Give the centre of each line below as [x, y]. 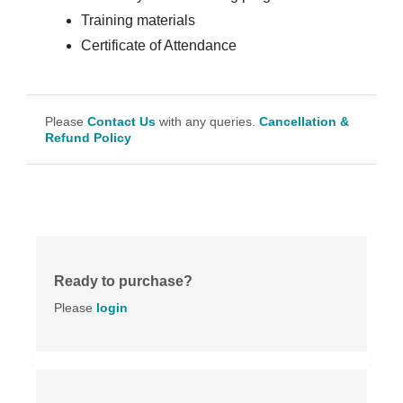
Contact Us [121, 122]
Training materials [138, 21]
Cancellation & [304, 122]
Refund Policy [88, 138]
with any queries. [207, 122]
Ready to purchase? [123, 282]
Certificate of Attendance [159, 46]
